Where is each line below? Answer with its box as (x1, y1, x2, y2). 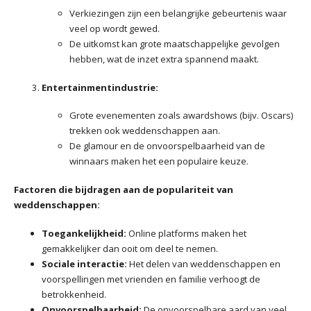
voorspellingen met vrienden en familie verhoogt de (42, 272, 260, 285)
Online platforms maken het (126, 226, 246, 239)
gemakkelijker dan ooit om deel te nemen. (42, 242, 218, 255)
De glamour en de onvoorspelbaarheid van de (69, 140, 265, 153)
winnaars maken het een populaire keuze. (69, 155, 249, 168)
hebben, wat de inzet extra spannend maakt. (69, 52, 259, 65)
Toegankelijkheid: (42, 226, 126, 239)
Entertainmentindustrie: (42, 81, 158, 94)
